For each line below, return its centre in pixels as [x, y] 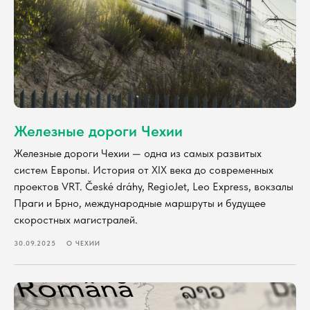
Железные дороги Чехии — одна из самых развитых [138, 154]
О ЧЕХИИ [83, 243]
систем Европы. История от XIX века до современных [144, 170]
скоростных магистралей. [76, 220]
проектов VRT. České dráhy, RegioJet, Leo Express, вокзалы [154, 187]
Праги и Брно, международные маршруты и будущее [140, 203]
